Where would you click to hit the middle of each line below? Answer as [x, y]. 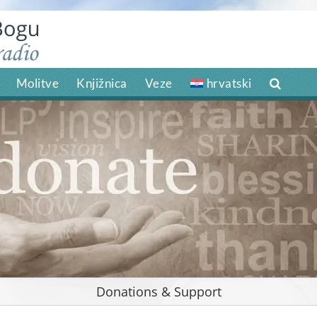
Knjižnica [102, 83]
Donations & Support [158, 292]
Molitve [37, 83]
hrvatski [229, 83]
